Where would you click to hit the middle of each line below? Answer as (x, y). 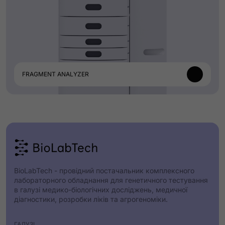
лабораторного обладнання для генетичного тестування (111, 180)
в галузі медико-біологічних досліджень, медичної (101, 190)
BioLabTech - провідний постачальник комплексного (104, 171)
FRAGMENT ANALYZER (55, 74)
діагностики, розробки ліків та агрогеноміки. (91, 199)
